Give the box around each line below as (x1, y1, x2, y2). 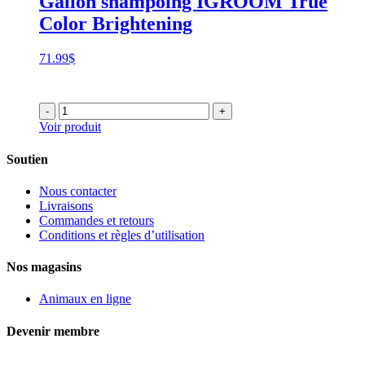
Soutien (7, 152, 48, 166)
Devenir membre (7, 323, 99, 338)
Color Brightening (39, 13, 192, 35)
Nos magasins (7, 260, 81, 275)
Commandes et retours (39, 213, 154, 227)
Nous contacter (39, 183, 117, 198)
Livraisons (39, 198, 93, 213)
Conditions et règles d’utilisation (39, 227, 204, 242)
